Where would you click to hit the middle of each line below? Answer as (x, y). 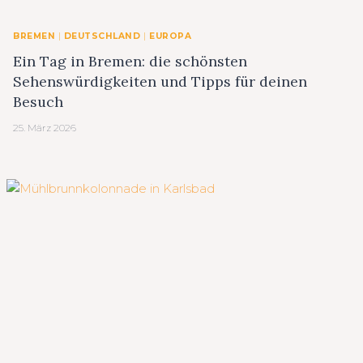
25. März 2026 (45, 128)
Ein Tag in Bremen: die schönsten (130, 62)
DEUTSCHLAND (102, 36)
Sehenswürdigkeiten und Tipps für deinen (160, 82)
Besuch (38, 102)
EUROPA (171, 36)
